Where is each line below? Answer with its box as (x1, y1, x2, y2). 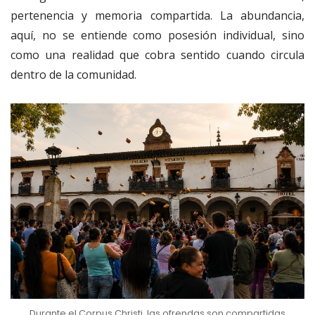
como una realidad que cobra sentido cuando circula (11, 46, 304, 63)
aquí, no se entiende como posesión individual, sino (11, 27, 304, 43)
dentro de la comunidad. (11, 66, 136, 82)
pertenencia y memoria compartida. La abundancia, (11, 7, 304, 23)
